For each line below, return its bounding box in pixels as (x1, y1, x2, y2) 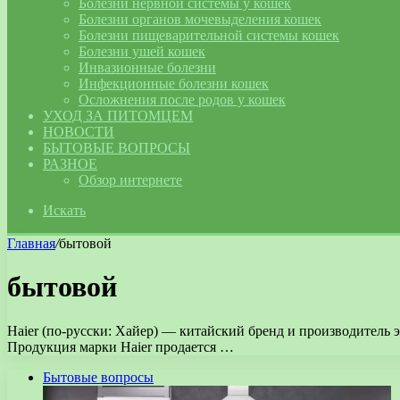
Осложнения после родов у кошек (79, 92, 286, 107)
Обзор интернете (79, 172, 182, 187)
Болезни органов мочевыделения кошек (79, 12, 321, 27)
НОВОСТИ (43, 124, 114, 139)
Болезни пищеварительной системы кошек (79, 28, 339, 43)
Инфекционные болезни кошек (79, 76, 269, 91)
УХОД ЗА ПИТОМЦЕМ (43, 108, 193, 123)
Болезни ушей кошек (79, 44, 205, 59)
